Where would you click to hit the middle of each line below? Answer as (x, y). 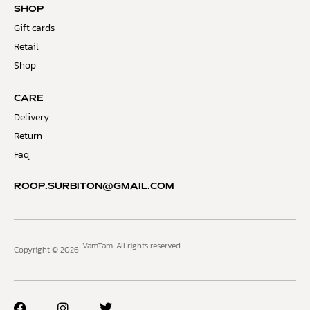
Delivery (31, 118)
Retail (26, 47)
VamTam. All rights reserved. (132, 246)
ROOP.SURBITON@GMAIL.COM (94, 187)
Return (28, 136)
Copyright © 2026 (46, 250)
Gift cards (34, 28)
